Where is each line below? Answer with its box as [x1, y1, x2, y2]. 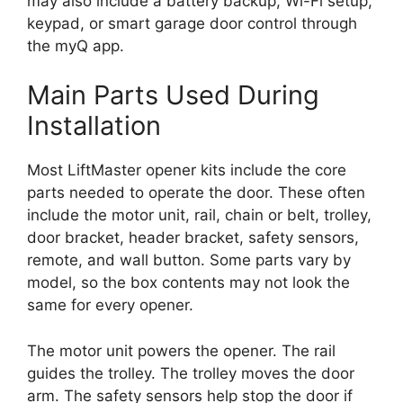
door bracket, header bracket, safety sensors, [27, 228, 359, 247]
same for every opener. [27, 296, 193, 315]
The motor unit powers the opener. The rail [27, 341, 336, 360]
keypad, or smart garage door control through [27, 13, 357, 32]
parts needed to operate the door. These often [27, 184, 365, 202]
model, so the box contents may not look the [27, 273, 350, 292]
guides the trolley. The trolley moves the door [27, 363, 354, 382]
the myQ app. [27, 36, 124, 55]
